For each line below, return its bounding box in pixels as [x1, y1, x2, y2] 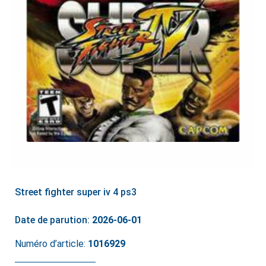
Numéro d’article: [14, 237, 88, 249]
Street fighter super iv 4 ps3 [14, 186, 137, 198]
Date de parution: [14, 214, 92, 226]
